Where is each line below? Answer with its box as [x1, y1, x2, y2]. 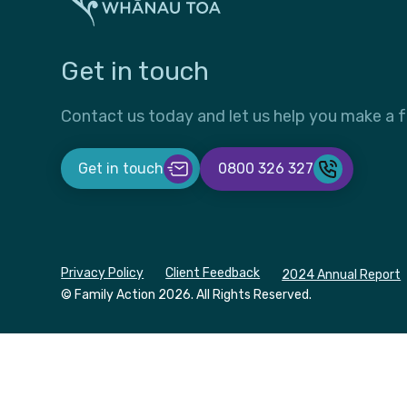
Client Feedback [165, 264, 261, 281]
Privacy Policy [61, 264, 144, 281]
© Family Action [61, 286, 159, 303]
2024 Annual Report [282, 266, 402, 283]
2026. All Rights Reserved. [158, 286, 313, 303]
